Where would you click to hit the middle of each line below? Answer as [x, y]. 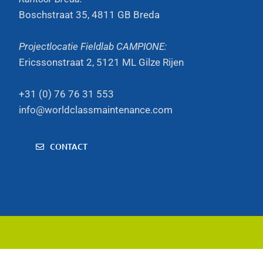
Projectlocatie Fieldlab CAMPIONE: [93, 46]
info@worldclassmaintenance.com [96, 110]
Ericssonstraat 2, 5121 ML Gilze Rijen [101, 62]
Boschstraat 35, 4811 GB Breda [89, 15]
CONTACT [68, 146]
